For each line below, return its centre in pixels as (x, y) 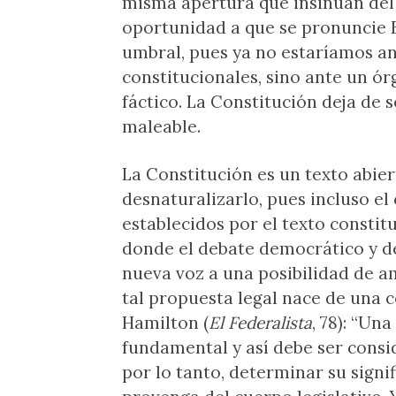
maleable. (161, 126)
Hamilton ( (165, 323)
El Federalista (260, 323)
